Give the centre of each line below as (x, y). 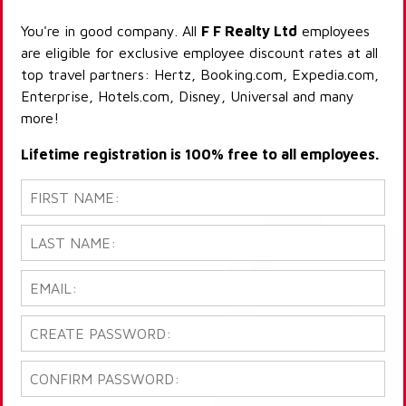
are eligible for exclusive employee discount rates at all (199, 53)
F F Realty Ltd (249, 31)
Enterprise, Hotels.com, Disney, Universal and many (188, 97)
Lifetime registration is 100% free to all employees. (200, 155)
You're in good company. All (111, 31)
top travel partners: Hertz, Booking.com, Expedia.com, (200, 75)
